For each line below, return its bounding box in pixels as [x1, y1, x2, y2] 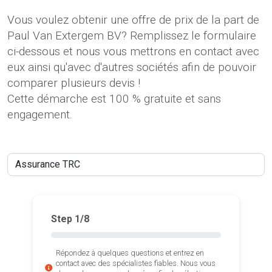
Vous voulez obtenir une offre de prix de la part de [7, 13, 259, 27]
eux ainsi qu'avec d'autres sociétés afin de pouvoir [7, 60, 256, 75]
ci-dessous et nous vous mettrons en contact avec [7, 44, 259, 59]
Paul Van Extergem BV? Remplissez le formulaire [7, 29, 256, 43]
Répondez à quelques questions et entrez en [56, 248, 205, 258]
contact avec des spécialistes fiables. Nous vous [56, 259, 216, 268]
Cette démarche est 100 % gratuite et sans [7, 92, 221, 106]
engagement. [7, 107, 72, 122]
